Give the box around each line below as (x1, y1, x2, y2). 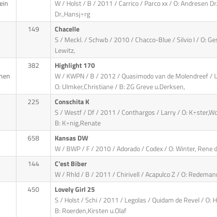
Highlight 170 (54, 60, 96, 71)
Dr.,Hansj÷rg (54, 9, 90, 20)
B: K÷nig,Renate (54, 118, 101, 129)
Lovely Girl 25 (54, 184, 96, 195)
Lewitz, (54, 45, 75, 56)
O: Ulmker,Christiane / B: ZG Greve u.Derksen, (54, 81, 185, 93)
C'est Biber (54, 158, 88, 170)
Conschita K (54, 96, 91, 108)
